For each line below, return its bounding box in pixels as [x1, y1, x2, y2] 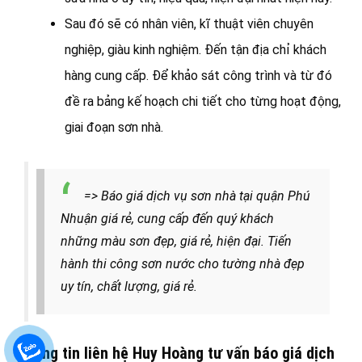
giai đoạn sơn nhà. [65, 120, 163, 136]
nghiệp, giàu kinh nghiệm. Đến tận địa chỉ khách [65, 42, 326, 58]
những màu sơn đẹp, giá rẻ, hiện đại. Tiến [61, 234, 292, 250]
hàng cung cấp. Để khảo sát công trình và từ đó [65, 68, 332, 84]
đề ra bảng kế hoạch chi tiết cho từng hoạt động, [65, 94, 341, 110]
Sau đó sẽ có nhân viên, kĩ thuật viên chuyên [65, 16, 314, 32]
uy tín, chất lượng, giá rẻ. [61, 279, 197, 295]
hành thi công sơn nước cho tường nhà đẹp [61, 256, 305, 272]
